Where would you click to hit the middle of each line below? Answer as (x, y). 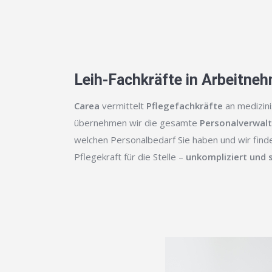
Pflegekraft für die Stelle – (130, 157)
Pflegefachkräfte (183, 106)
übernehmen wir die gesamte (137, 123)
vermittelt (122, 106)
